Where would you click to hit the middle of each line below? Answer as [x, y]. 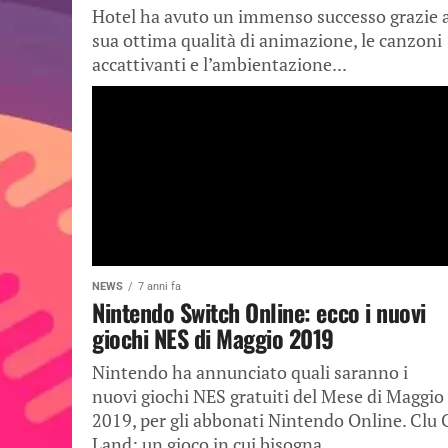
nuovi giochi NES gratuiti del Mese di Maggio [268, 396]
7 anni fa [159, 286]
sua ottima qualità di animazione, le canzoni [267, 40]
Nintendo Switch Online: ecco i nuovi [259, 312]
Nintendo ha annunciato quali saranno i [250, 372]
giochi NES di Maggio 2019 [213, 338]
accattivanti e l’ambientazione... [219, 64]
